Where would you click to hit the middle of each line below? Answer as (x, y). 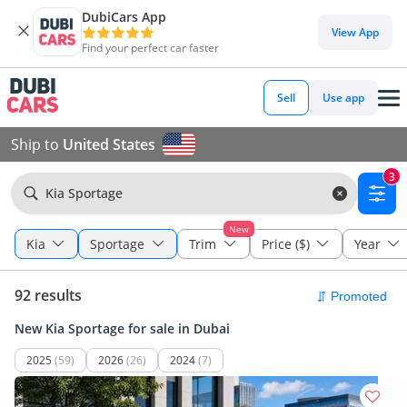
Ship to (37, 144)
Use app (343, 98)
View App (355, 32)
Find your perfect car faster (150, 48)
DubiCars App (124, 17)
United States (109, 144)
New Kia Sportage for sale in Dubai (122, 328)
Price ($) (285, 244)
